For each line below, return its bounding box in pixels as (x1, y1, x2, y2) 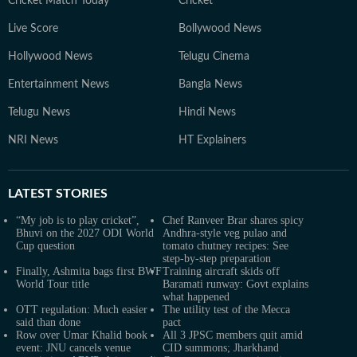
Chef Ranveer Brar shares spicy (163, 214, 304, 226)
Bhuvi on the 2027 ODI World (16, 227, 154, 239)
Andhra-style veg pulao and (163, 227, 287, 239)
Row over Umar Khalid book (16, 329, 147, 341)
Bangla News (178, 79, 242, 90)
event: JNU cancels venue (16, 342, 131, 354)
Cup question (16, 240, 75, 252)
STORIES (53, 187, 108, 200)
